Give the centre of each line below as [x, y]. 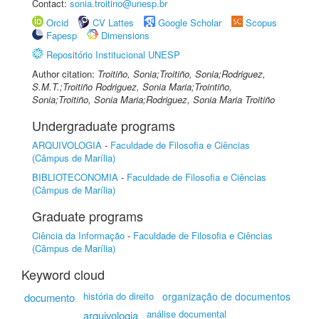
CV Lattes [113, 22]
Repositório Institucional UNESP [113, 54]
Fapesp [62, 35]
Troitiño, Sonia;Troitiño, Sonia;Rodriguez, [182, 74]
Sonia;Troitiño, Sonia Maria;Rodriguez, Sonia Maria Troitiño [153, 99]
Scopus [261, 22]
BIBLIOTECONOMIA [75, 177]
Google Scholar [190, 22]
